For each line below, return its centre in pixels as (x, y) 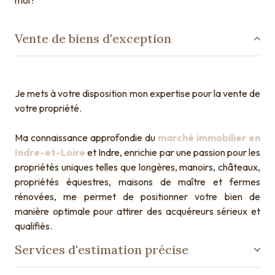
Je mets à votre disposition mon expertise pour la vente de (137, 93)
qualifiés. (33, 226)
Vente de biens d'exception (93, 38)
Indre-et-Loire (50, 152)
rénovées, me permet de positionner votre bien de (137, 196)
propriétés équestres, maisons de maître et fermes (137, 181)
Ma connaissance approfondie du (86, 137)
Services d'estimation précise (102, 249)
